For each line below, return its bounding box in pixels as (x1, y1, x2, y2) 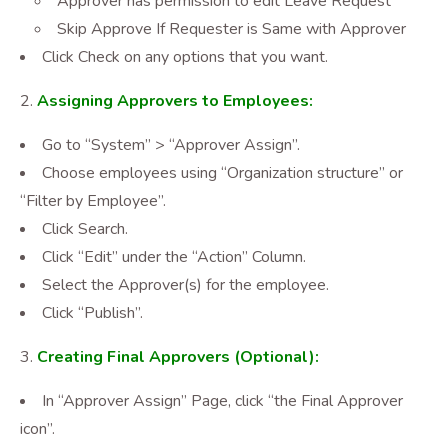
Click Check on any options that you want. (42, 46, 328, 68)
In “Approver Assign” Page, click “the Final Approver (42, 390, 403, 412)
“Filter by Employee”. (20, 190, 166, 212)
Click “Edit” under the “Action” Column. (42, 246, 306, 268)
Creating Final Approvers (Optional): (37, 346, 319, 368)
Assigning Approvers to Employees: (37, 90, 313, 112)
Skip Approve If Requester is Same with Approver (57, 18, 406, 40)
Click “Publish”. (42, 302, 143, 324)
